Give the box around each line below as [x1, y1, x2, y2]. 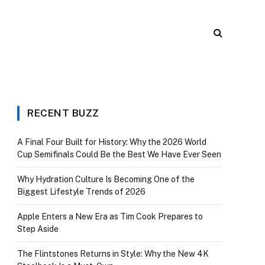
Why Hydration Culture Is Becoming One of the [17, 174, 195, 184]
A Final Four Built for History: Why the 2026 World [17, 137, 206, 147]
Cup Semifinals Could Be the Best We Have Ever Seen [17, 150, 221, 159]
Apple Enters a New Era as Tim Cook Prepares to [17, 212, 203, 221]
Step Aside [17, 224, 59, 234]
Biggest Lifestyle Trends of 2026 [17, 187, 146, 196]
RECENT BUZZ [27, 107, 99, 119]
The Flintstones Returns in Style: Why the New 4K [17, 249, 209, 258]
